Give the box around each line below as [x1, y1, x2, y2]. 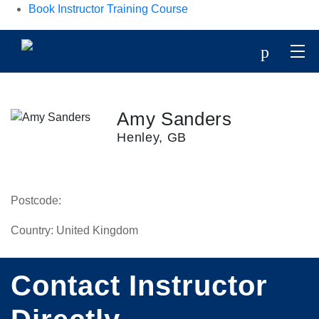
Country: [11, 224, 53, 236]
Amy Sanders [117, 108, 232, 130]
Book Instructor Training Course [28, 3, 188, 15]
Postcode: [11, 194, 61, 206]
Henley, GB [117, 130, 187, 145]
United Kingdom [53, 224, 138, 236]
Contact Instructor [11, 270, 268, 301]
